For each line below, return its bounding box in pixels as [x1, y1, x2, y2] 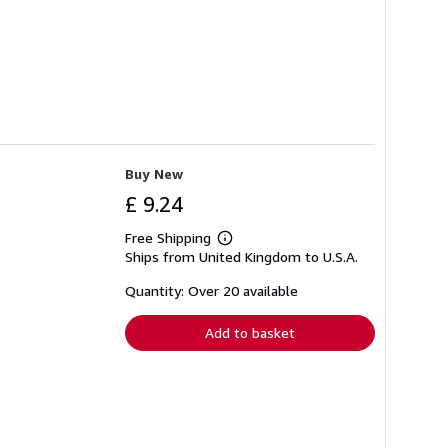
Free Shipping [125, 228, 211, 246]
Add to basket [205, 323, 295, 341]
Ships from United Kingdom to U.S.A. [125, 247, 358, 265]
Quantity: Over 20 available [125, 281, 298, 299]
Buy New [125, 164, 183, 182]
